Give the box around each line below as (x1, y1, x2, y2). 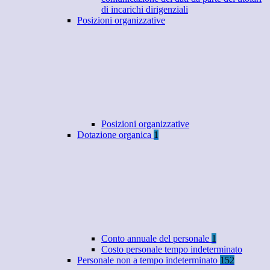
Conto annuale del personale (101, 233, 212, 244)
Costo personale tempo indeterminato (101, 244, 242, 255)
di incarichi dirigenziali (101, 4, 188, 15)
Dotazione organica (77, 130, 154, 140)
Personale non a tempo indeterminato (77, 255, 220, 266)
